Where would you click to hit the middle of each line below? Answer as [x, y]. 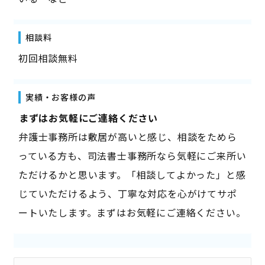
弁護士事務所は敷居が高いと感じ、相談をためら [127, 136]
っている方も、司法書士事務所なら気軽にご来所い [132, 155]
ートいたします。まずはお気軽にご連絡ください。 [132, 212]
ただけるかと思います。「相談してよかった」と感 [132, 174]
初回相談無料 [48, 58]
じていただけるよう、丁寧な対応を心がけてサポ [127, 193]
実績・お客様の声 [60, 97]
